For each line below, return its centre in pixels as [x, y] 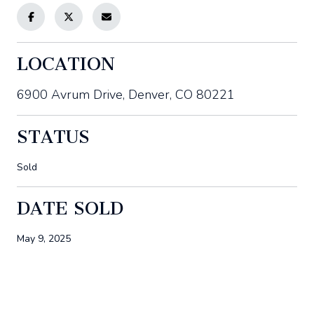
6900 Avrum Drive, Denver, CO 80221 [126, 94]
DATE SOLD [70, 208]
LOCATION [66, 64]
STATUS [53, 137]
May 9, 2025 [44, 238]
